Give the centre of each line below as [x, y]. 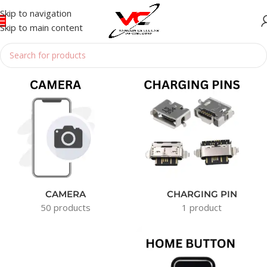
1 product [202, 208]
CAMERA [65, 194]
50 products [65, 208]
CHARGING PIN [202, 194]
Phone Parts [56, 64]
